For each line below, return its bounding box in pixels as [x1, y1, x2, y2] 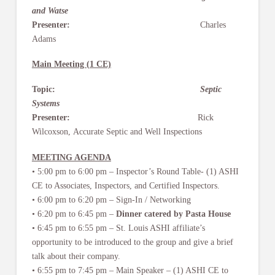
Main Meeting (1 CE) [31, 60, 111, 69]
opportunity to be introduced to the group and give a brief [31, 237, 233, 247]
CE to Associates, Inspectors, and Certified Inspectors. [31, 180, 220, 190]
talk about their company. [31, 251, 120, 261]
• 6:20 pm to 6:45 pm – [31, 209, 116, 219]
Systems [31, 99, 62, 109]
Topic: [31, 85, 173, 95]
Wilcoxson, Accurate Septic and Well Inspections [31, 127, 202, 137]
